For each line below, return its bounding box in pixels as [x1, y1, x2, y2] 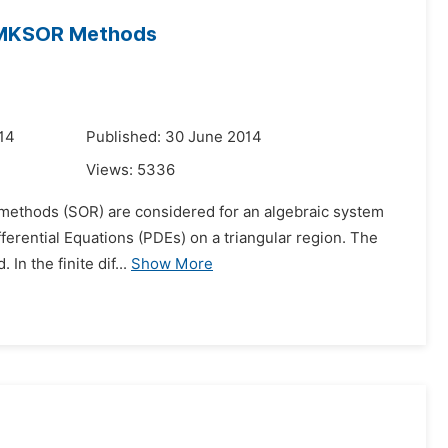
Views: [86, 161, 137, 179]
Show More [131, 255, 213, 273]
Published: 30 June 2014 [86, 128, 262, 146]
